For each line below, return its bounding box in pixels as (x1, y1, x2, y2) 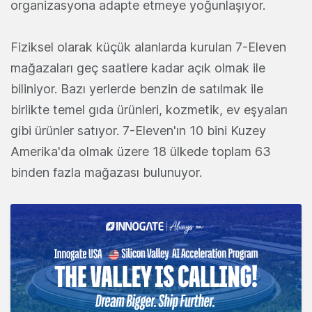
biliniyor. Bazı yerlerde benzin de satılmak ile (10, 81, 263, 96)
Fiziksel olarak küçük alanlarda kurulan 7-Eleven (10, 39, 286, 54)
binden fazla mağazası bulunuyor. (10, 164, 202, 180)
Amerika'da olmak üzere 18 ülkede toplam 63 (10, 143, 271, 159)
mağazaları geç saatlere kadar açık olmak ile (10, 60, 265, 75)
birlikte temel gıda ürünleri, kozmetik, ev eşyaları (10, 102, 288, 117)
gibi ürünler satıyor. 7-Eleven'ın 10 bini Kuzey (10, 123, 266, 138)
